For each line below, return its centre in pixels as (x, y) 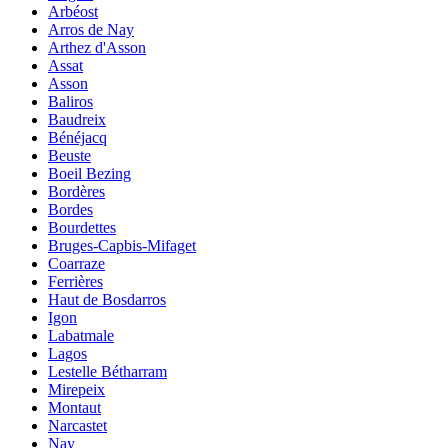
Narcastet (77, 426)
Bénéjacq (77, 138)
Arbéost (73, 12)
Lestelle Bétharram (107, 372)
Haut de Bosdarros (107, 300)
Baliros (70, 102)
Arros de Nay (91, 30)
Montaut (74, 408)
